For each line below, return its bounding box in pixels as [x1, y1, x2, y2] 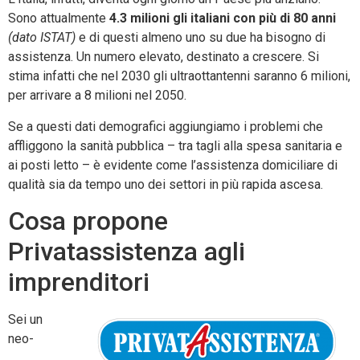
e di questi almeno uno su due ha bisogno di [76, 30, 325, 46]
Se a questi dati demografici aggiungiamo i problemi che [8, 118, 323, 134]
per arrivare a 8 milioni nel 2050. [8, 88, 186, 104]
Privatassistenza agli [8, 236, 245, 268]
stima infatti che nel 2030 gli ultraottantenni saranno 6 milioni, [8, 68, 350, 84]
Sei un [8, 312, 43, 328]
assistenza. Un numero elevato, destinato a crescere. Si [8, 49, 319, 65]
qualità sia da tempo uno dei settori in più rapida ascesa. [8, 176, 323, 192]
